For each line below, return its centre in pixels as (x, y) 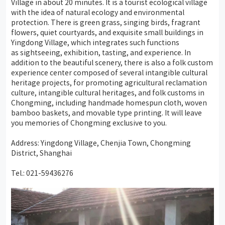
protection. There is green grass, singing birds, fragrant (106, 22)
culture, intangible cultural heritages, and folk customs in (108, 92)
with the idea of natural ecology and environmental (98, 12)
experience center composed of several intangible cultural (109, 72)
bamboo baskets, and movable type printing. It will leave (106, 112)
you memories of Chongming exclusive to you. (89, 122)
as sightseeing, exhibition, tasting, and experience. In (101, 52)
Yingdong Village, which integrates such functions (95, 42)
